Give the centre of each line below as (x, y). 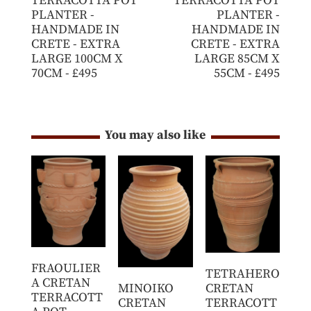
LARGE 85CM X (237, 59)
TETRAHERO (242, 274)
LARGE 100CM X (77, 59)
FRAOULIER (66, 268)
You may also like (155, 135)
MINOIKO (146, 288)
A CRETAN (60, 283)
